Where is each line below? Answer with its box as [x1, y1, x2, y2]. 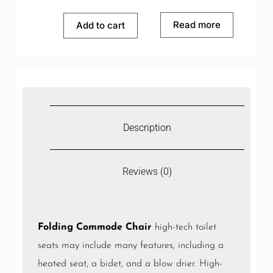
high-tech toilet [151, 222, 216, 233]
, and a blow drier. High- [121, 259, 222, 269]
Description [122, 121, 171, 133]
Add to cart [76, 19, 126, 31]
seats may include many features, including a [37, 241, 224, 251]
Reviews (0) [122, 166, 172, 178]
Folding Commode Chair [37, 222, 152, 233]
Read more [172, 18, 221, 30]
